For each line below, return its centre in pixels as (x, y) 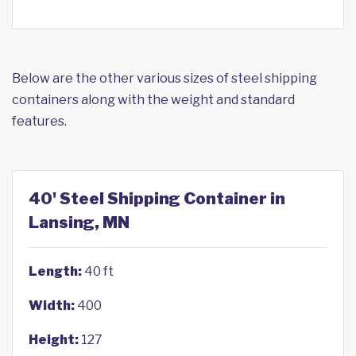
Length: (55, 271)
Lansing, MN (79, 222)
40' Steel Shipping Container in (157, 199)
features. (39, 121)
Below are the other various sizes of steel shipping (164, 78)
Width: (52, 306)
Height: (54, 340)
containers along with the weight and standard (153, 100)
